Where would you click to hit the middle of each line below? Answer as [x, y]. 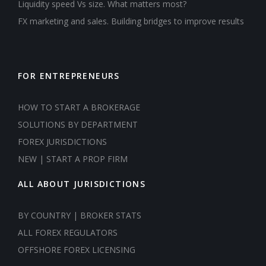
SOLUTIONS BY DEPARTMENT [78, 124]
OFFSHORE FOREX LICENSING [77, 249]
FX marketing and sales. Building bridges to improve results [131, 21]
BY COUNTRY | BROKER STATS [80, 215]
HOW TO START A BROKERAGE [79, 107]
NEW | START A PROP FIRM [73, 159]
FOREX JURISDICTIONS [62, 141]
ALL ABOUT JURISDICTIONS [82, 183]
